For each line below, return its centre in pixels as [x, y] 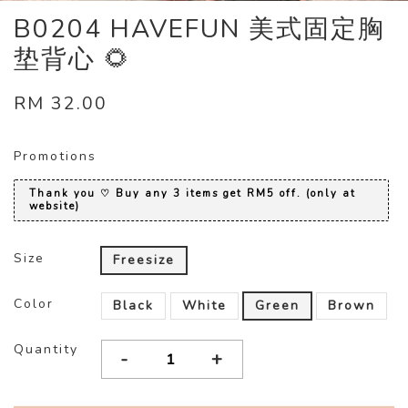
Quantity [46, 350]
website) [55, 207]
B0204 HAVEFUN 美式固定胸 [199, 30]
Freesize [144, 260]
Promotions [55, 157]
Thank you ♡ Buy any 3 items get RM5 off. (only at [193, 194]
